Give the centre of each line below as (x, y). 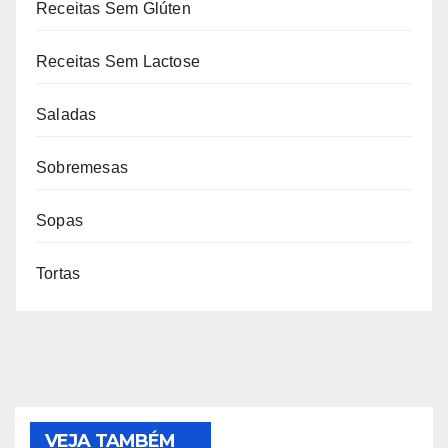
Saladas (66, 115)
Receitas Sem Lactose (118, 62)
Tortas (58, 274)
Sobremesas (82, 168)
